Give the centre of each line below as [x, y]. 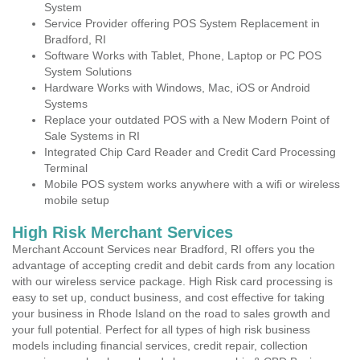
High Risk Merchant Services [123, 232]
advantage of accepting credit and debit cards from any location [174, 265]
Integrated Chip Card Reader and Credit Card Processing [190, 152]
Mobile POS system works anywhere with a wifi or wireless [192, 184]
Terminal [66, 168]
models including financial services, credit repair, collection [160, 346]
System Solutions [88, 72]
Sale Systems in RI [92, 136]
